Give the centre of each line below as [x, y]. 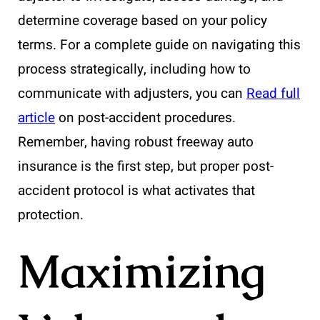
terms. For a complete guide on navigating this [159, 45]
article [36, 118]
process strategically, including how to [134, 70]
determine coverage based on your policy [142, 21]
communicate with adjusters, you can [132, 94]
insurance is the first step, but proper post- [146, 167]
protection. [51, 215]
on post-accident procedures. [145, 118]
